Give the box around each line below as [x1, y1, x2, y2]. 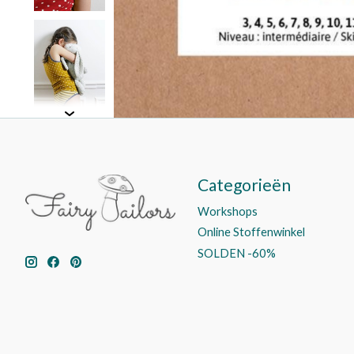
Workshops [197, 205, 258, 219]
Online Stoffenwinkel [197, 225, 305, 239]
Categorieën [197, 175, 291, 195]
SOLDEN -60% [197, 246, 276, 260]
